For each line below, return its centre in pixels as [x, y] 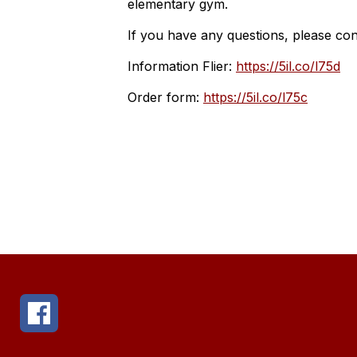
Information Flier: [182, 66]
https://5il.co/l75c [255, 97]
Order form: [165, 97]
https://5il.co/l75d [288, 66]
